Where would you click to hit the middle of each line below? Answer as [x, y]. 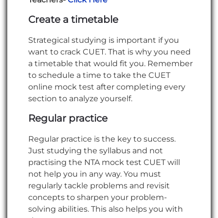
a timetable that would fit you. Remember [110, 64]
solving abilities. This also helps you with [106, 209]
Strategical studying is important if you [104, 40]
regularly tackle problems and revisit [99, 186]
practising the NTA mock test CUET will [104, 163]
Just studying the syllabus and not [96, 151]
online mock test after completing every [107, 87]
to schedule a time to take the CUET [99, 75]
